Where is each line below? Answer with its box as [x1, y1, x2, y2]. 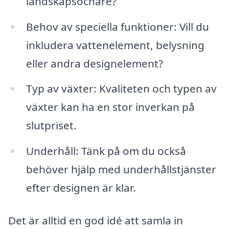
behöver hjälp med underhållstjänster [26, 162, 216, 177]
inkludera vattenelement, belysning [26, 37, 204, 52]
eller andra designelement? [26, 56, 163, 71]
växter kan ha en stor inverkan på [26, 100, 195, 114]
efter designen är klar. [26, 180, 136, 195]
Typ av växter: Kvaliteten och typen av [26, 81, 217, 96]
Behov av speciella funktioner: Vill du [26, 19, 209, 34]
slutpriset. [26, 118, 77, 133]
